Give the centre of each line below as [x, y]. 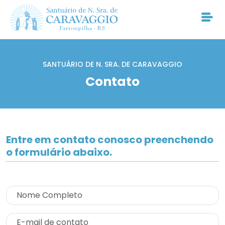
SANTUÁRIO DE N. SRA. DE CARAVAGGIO [113, 64]
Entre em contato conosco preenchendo [110, 140]
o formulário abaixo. [59, 152]
